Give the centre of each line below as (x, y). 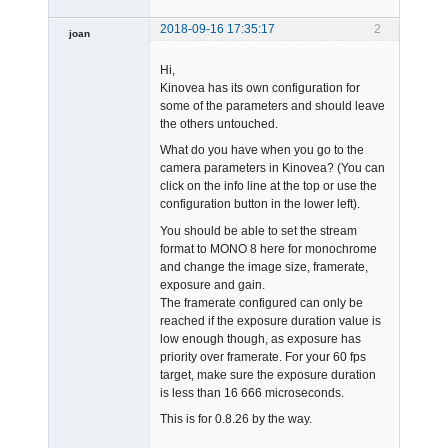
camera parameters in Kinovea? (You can (272, 168)
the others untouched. (219, 123)
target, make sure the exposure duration (268, 374)
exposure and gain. (212, 284)
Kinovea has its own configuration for (260, 87)
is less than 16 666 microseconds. (252, 392)
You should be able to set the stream (258, 230)
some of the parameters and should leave (272, 105)
